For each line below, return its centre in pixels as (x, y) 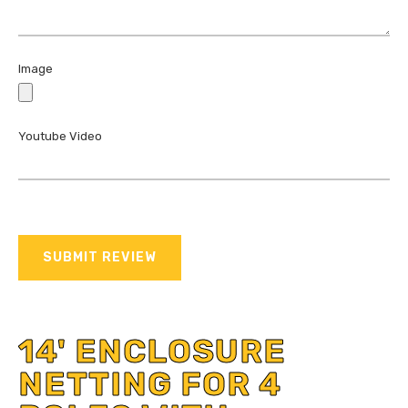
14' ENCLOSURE (152, 351)
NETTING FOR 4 (150, 384)
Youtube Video (60, 136)
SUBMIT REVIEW (100, 257)
